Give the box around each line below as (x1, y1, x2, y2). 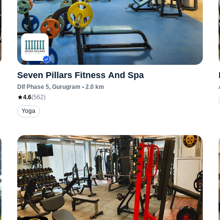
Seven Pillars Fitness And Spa (17, 70, 144, 80)
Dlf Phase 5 (17, 83, 49, 90)
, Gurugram (49, 83, 81, 90)
